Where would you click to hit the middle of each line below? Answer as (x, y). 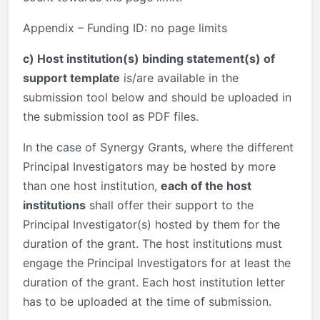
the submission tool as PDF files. (111, 116)
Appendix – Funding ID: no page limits (125, 27)
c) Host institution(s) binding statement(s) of (149, 58)
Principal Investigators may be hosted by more (149, 166)
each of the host (206, 185)
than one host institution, (92, 185)
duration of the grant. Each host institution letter (154, 282)
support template (71, 77)
